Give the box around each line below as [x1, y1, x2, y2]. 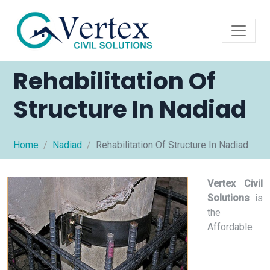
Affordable [207, 221, 253, 233]
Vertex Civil [207, 178, 263, 189]
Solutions [207, 192, 250, 204]
